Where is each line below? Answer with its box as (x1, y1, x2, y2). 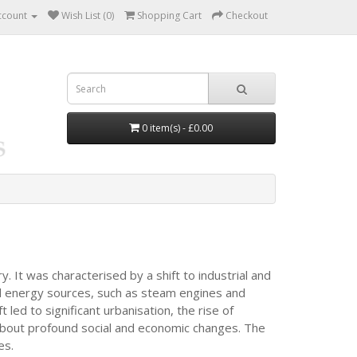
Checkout (226, 9, 268, 22)
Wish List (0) (61, 9, 114, 22)
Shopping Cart (137, 9, 202, 22)
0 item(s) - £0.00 (142, 121, 214, 135)
